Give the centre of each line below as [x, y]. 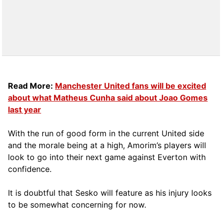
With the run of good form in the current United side [106, 133]
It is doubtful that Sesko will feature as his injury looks [110, 193]
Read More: [31, 85]
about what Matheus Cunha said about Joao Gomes [108, 97]
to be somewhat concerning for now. [77, 204]
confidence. [30, 169]
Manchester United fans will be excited [131, 85]
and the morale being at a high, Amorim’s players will [107, 145]
